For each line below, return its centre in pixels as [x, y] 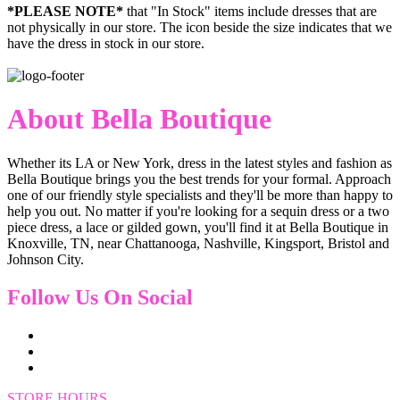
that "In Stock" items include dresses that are [250, 12]
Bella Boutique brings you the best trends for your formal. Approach [199, 179]
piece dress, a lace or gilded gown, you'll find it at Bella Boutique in [198, 227]
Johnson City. [46, 259]
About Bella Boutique [139, 119]
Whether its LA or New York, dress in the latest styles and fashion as [200, 162]
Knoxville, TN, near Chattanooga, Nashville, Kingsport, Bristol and [198, 243]
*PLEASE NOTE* [65, 12]
